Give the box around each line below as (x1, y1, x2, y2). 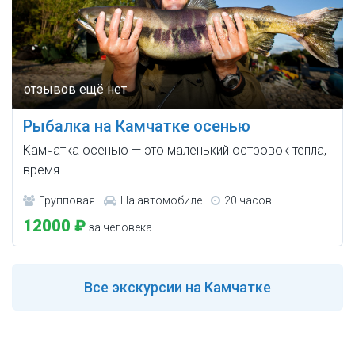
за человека (86, 221, 152, 235)
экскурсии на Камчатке (109, 279, 271, 296)
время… (23, 162, 67, 178)
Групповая (39, 194, 95, 208)
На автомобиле (120, 194, 202, 208)
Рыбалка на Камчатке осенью (23, 116, 250, 136)
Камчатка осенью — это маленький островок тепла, (23, 143, 326, 158)
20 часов (224, 194, 272, 208)
